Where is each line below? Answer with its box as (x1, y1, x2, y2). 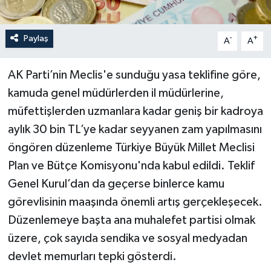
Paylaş (23, 33, 48, 43)
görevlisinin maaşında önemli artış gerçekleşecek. (7, 195, 263, 208)
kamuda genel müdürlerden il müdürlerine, (7, 87, 224, 99)
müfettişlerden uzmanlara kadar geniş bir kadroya (7, 105, 263, 117)
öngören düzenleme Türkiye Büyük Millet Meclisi (7, 141, 255, 154)
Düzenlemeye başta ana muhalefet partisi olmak (7, 214, 255, 226)
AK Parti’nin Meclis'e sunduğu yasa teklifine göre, (7, 68, 261, 81)
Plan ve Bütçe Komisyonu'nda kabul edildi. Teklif (7, 159, 255, 172)
